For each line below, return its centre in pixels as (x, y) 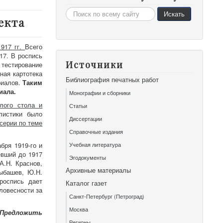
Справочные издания (96, 131)
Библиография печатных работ (112, 79)
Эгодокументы (88, 157)
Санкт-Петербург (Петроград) (107, 196)
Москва (79, 209)
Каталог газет (87, 183)
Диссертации (86, 118)
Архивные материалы (99, 170)
